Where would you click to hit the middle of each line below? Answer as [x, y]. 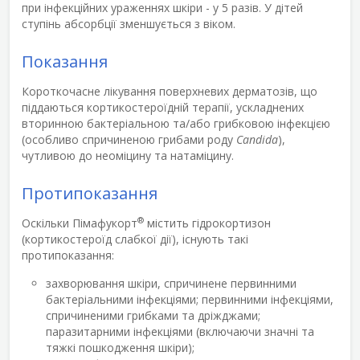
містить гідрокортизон [207, 223]
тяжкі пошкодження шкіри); [120, 347]
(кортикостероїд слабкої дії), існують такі [135, 239]
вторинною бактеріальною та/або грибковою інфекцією [176, 123]
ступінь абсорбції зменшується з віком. [129, 23]
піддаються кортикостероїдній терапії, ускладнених [163, 107]
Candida [257, 139]
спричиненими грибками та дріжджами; [153, 315]
